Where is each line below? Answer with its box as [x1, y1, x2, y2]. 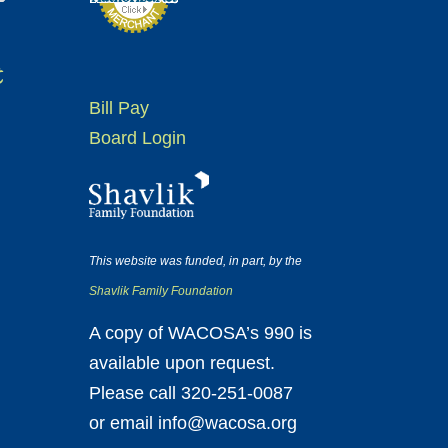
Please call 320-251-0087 [89, 383, 294, 403]
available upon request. [89, 353, 276, 373]
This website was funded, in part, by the [89, 254, 303, 268]
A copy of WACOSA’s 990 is [89, 323, 313, 343]
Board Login [89, 127, 187, 148]
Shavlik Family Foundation [89, 284, 234, 298]
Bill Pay [89, 97, 150, 118]
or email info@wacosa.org [89, 413, 298, 433]
